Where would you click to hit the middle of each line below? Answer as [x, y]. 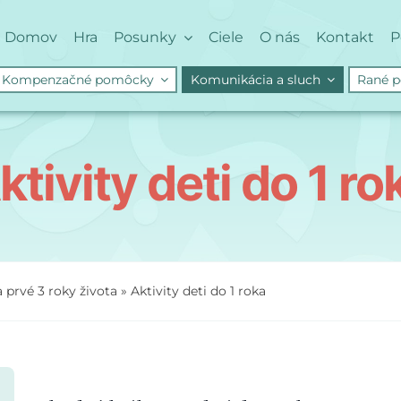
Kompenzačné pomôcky [78, 80]
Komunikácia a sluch [256, 80]
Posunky [145, 37]
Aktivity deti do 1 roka [198, 290]
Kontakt [345, 37]
